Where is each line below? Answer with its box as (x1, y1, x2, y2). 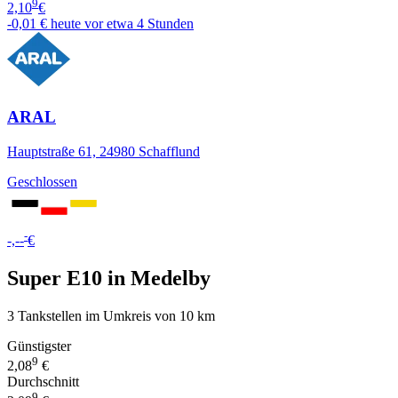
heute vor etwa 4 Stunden (51, 16, 194, 32)
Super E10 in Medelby (7, 266, 211, 290)
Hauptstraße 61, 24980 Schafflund (7, 143, 200, 159)
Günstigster (7, 338, 71, 354)
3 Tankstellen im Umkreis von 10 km (7, 307, 215, 323)
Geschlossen (7, 173, 77, 189)
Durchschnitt (7, 374, 79, 390)
